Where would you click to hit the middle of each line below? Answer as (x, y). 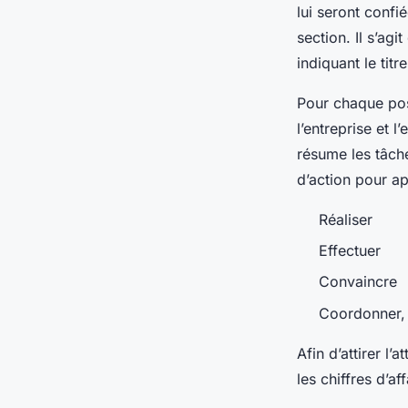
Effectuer (350, 250)
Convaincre (358, 282)
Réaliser (346, 219)
